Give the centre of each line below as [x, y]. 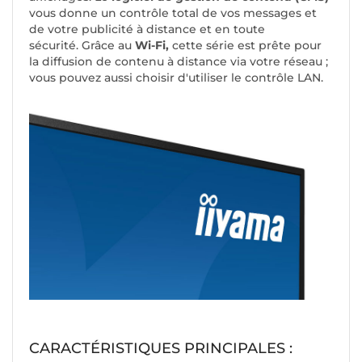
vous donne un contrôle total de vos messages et [173, 13]
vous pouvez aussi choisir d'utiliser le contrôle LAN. [176, 77]
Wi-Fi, [150, 45]
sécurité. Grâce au [80, 45]
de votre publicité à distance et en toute [147, 29]
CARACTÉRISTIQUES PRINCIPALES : [161, 348]
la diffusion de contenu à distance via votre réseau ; [179, 61]
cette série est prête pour [245, 45]
